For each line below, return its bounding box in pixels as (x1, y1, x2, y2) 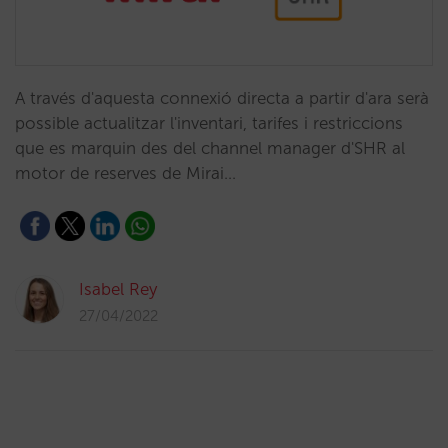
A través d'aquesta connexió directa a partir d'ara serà (15, 88, 429, 108)
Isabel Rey (79, 279, 157, 299)
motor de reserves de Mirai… (15, 163, 236, 183)
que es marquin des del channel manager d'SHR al (15, 138, 405, 158)
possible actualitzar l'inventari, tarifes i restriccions (15, 113, 403, 133)
